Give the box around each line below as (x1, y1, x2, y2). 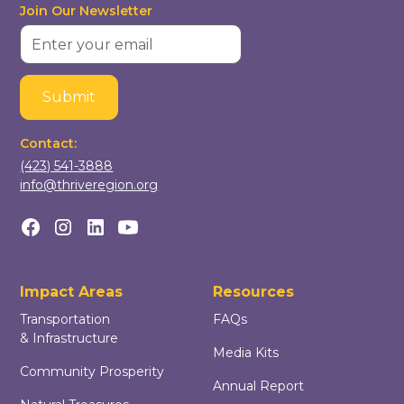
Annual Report (213, 378, 304, 395)
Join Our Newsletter (20, 3, 153, 20)
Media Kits (213, 344, 279, 362)
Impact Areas (20, 283, 124, 301)
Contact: (20, 135, 78, 152)
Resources (213, 283, 294, 301)
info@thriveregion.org (20, 177, 159, 194)
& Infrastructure (20, 330, 119, 347)
